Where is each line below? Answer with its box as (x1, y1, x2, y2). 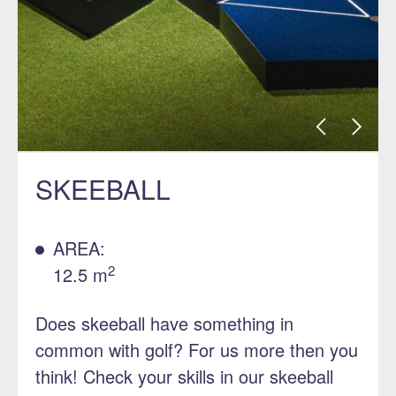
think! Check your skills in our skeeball (35, 363, 333, 389)
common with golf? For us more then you (35, 337, 358, 362)
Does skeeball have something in (35, 310, 293, 336)
